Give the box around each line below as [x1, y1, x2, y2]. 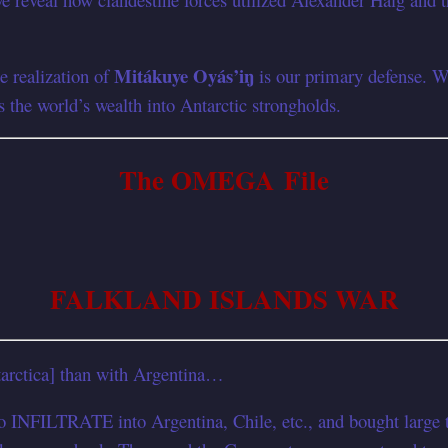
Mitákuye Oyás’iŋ [114, 61, 254, 89]
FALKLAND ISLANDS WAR [49, 278, 399, 318]
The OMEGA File [119, 160, 329, 200]
